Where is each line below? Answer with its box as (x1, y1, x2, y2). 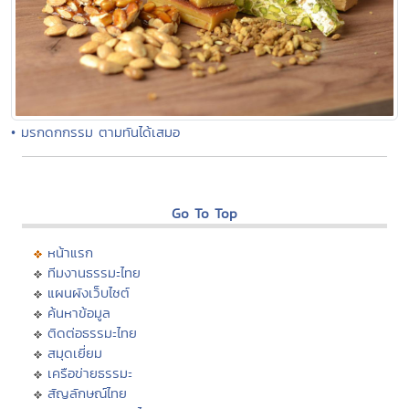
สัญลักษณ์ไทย (47, 383, 127, 403)
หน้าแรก (47, 242, 93, 262)
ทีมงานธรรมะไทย (47, 262, 141, 282)
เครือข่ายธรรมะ (47, 362, 132, 383)
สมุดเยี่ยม (47, 342, 102, 362)
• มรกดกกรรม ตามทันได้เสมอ (11, 121, 180, 142)
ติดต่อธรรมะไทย (47, 322, 137, 342)
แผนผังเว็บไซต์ (47, 282, 130, 302)
